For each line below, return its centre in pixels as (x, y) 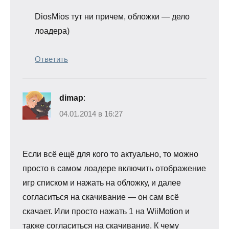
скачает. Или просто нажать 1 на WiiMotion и (106, 212)
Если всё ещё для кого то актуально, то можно (110, 154)
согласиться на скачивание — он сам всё (101, 197)
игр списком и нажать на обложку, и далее (102, 183)
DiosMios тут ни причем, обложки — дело (112, 16)
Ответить (51, 59)
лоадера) (52, 31)
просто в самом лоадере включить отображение (114, 169)
